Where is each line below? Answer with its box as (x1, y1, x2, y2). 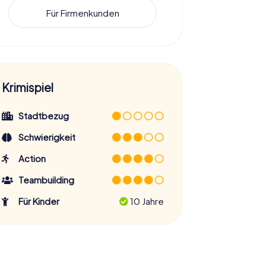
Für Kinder (18, 195, 60, 207)
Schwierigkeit (18, 131, 76, 143)
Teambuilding (18, 174, 75, 186)
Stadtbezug (18, 110, 69, 122)
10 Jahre (128, 195, 164, 207)
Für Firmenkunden (46, 7, 119, 18)
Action (18, 153, 46, 164)
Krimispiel (1, 80, 53, 95)
